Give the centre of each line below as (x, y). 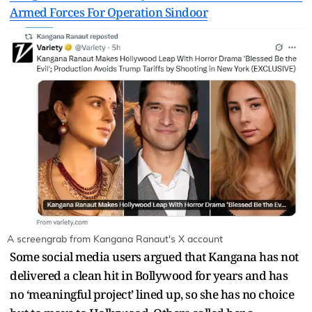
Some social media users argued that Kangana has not (154, 256)
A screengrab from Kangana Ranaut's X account (115, 239)
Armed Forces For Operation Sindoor (109, 12)
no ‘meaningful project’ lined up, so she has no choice (152, 294)
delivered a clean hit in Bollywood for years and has (149, 275)
